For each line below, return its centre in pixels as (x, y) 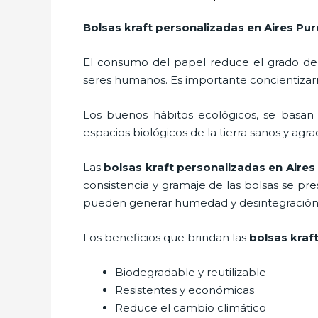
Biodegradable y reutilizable (191, 272)
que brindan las (205, 237)
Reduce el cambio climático (191, 307)
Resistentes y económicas (185, 290)
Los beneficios (122, 237)
